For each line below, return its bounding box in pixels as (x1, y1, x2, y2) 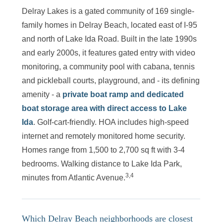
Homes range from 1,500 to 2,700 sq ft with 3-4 (22, 145, 185, 154)
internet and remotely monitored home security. (22, 131, 185, 140)
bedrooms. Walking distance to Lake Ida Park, (22, 159, 182, 168)
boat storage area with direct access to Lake (22, 104, 187, 112)
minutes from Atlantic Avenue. (22, 173, 125, 182)
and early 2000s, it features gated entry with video (22, 48, 195, 57)
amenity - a (22, 90, 62, 99)
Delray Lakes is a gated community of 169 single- (22, 6, 194, 15)
